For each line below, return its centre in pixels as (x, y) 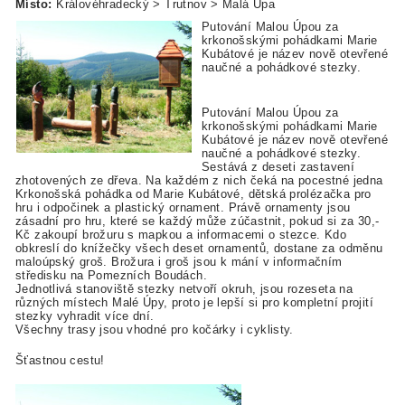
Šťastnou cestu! (60, 360)
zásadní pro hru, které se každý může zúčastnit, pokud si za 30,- (198, 221)
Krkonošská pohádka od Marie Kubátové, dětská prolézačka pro (193, 193)
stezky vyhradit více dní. (85, 316)
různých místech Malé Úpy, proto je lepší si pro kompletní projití (194, 302)
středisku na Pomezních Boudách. (111, 275)
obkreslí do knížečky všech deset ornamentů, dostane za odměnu (199, 248)
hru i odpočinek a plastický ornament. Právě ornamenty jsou (183, 207)
